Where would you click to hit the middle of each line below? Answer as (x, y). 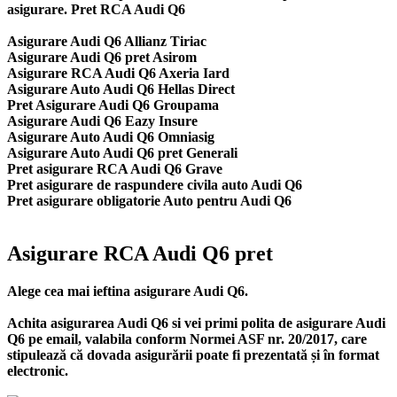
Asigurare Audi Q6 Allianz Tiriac (107, 41)
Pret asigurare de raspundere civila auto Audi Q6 (155, 184)
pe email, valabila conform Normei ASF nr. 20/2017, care (196, 339)
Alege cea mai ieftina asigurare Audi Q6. (128, 292)
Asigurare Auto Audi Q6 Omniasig (111, 136)
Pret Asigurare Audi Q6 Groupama (113, 105)
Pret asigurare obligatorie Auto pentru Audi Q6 (149, 200)
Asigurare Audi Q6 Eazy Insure (102, 121)
